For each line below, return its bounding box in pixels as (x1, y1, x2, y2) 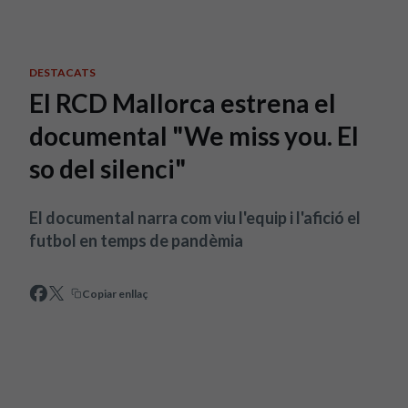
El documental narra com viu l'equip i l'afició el (29, 208, 361, 228)
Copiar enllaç (82, 286, 148, 301)
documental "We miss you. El (29, 120, 359, 151)
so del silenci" (29, 153, 186, 184)
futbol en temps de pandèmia (29, 230, 243, 250)
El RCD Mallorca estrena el (29, 87, 336, 118)
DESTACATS (29, 66, 96, 79)
